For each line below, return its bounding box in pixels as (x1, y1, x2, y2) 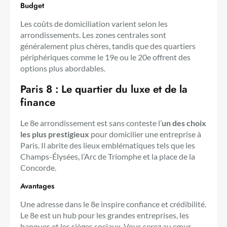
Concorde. (20, 163, 56, 173)
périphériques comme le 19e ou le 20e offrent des (20, 52, 191, 62)
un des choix (162, 118, 206, 128)
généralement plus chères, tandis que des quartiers (20, 41, 196, 51)
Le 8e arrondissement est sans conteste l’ (20, 118, 162, 128)
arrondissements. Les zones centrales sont (20, 30, 166, 40)
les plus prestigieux (20, 129, 91, 139)
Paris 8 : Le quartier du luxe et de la (20, 82, 187, 97)
